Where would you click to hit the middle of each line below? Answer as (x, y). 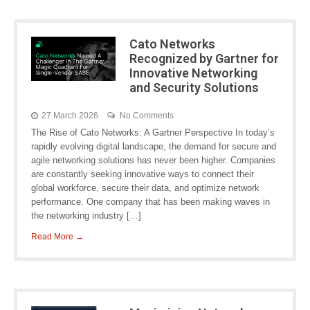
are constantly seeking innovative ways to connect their (143, 174)
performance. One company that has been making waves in (151, 202)
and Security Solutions (194, 88)
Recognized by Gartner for (204, 58)
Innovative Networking (193, 73)
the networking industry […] (86, 216)
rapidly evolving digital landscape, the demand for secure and (154, 146)
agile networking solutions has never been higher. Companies (153, 160)
